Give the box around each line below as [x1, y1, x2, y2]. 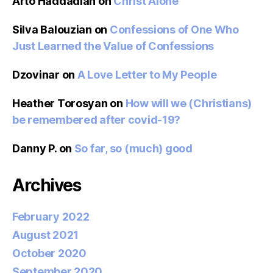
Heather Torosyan [12, 97, 108, 110]
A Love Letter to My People [77, 68, 217, 82]
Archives [12, 175, 81, 196]
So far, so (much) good [74, 142, 193, 155]
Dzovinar [12, 68, 60, 82]
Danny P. [12, 142, 57, 155]
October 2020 [12, 247, 87, 260]
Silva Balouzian [12, 23, 92, 37]
